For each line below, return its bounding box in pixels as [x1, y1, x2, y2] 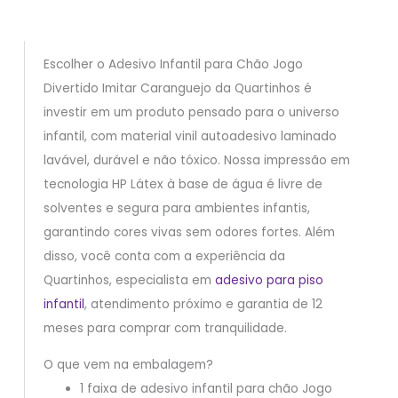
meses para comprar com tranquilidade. [43, 320, 287, 338]
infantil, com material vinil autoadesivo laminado [43, 128, 337, 146]
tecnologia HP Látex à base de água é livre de [43, 176, 322, 194]
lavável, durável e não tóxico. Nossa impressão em [43, 152, 350, 170]
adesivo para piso [214, 272, 323, 290]
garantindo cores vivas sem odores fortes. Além [43, 224, 335, 242]
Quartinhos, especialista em [43, 272, 215, 290]
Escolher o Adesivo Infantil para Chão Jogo [43, 56, 303, 74]
